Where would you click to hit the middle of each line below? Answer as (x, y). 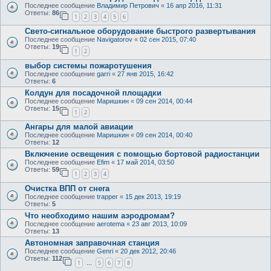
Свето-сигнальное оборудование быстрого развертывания (140, 31)
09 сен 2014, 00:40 (164, 135)
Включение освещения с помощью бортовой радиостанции (142, 154)
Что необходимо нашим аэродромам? (100, 216)
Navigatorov (115, 40)
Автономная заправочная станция (92, 243)
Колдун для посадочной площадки (93, 93)
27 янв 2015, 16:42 (145, 73)
